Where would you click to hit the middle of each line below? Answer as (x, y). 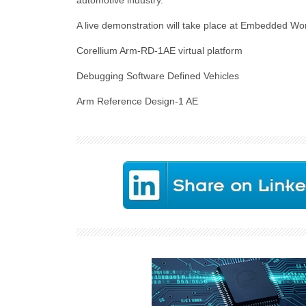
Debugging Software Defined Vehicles (158, 76)
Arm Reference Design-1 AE (137, 101)
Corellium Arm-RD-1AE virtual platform (159, 51)
